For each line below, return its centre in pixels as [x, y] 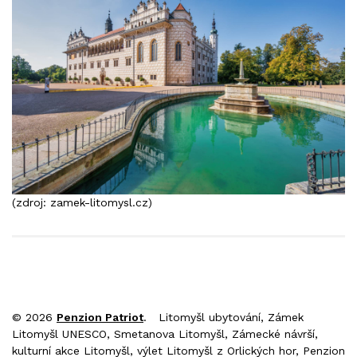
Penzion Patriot [100, 318]
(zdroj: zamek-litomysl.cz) [82, 203]
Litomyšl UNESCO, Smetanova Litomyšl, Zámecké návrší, [165, 334]
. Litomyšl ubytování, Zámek [224, 318]
